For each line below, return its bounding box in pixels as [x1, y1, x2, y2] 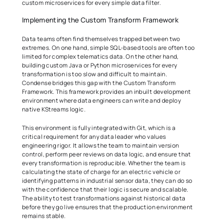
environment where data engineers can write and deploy [22, 96, 181, 105]
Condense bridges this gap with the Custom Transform [22, 79, 176, 87]
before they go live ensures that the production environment [22, 203, 193, 211]
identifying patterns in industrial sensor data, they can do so [22, 176, 193, 185]
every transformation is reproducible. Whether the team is [22, 159, 186, 167]
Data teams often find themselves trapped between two [22, 35, 180, 43]
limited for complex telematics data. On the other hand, [22, 52, 179, 61]
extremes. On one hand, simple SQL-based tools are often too [22, 44, 195, 52]
